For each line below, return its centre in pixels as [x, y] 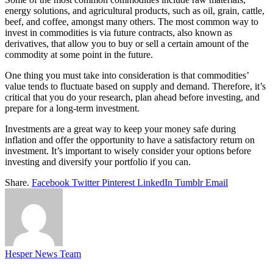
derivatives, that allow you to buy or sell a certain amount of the [127, 44]
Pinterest [118, 183]
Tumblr [189, 183]
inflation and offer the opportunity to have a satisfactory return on [130, 140]
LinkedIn [155, 183]
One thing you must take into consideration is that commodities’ [127, 76]
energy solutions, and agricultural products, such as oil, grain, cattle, [135, 11]
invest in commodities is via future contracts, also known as [119, 33]
